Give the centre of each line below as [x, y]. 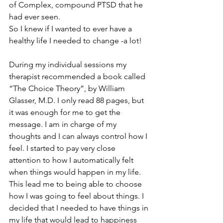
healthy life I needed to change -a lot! [75, 41]
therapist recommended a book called [78, 76]
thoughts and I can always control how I [79, 136]
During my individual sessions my [69, 64]
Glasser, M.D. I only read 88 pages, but [77, 100]
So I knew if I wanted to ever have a [71, 29]
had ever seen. [36, 17]
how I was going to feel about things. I [77, 196]
